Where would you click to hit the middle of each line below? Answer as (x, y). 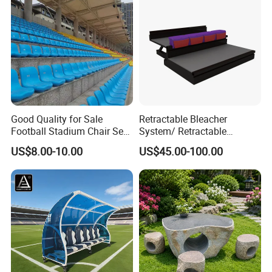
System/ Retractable (182, 131)
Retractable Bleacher (183, 119)
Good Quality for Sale (57, 119)
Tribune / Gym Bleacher (189, 143)
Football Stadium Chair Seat (72, 131)
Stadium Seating (47, 143)
